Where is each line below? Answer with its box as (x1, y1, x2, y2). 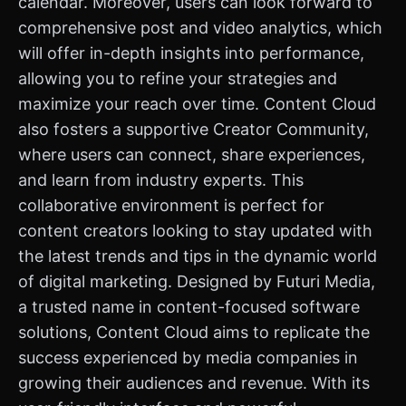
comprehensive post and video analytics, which (18, 18, 382, 37)
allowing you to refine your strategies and (18, 69, 337, 88)
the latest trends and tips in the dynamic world (18, 246, 377, 266)
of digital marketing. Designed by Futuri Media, (18, 272, 375, 291)
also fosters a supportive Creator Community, (18, 120, 369, 139)
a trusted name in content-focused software (18, 297, 360, 316)
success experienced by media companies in (18, 348, 358, 367)
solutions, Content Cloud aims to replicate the (18, 323, 370, 342)
